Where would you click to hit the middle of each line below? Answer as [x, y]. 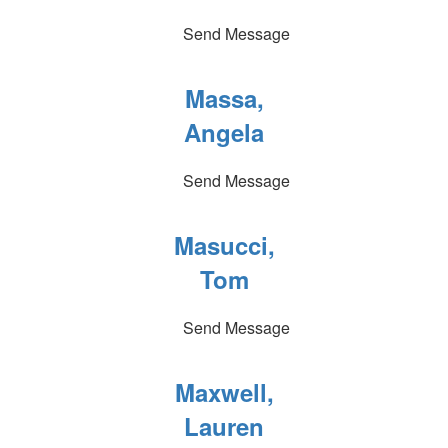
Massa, [224, 98]
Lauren [224, 426]
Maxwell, [224, 392]
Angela [224, 132]
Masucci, [224, 245]
